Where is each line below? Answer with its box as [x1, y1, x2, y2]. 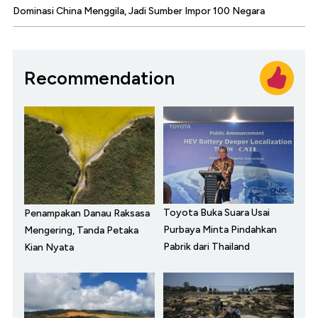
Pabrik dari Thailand [163, 241, 250, 253]
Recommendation [24, 66, 175, 89]
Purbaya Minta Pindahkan [163, 224, 277, 236]
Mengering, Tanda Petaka [24, 224, 138, 237]
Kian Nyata [24, 241, 74, 254]
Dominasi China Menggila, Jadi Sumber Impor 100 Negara [13, 5, 265, 18]
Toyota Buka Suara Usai [163, 207, 270, 219]
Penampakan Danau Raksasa [24, 207, 150, 220]
